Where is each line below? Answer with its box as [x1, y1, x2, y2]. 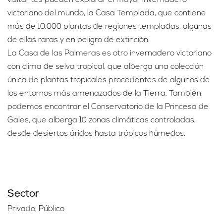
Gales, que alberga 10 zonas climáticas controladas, [7, 116, 196, 124]
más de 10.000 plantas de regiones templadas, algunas [7, 23, 212, 31]
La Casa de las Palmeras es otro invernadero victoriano [7, 50, 212, 57]
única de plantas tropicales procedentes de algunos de [7, 76, 210, 84]
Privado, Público [7, 205, 64, 213]
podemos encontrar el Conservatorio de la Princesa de [7, 103, 209, 111]
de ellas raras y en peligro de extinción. [7, 36, 152, 44]
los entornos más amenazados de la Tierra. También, [7, 90, 203, 98]
